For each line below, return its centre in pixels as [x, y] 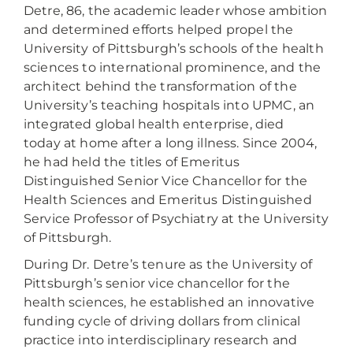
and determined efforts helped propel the [159, 30]
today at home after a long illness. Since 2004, [171, 143]
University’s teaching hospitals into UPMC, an [169, 105]
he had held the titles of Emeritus [132, 162]
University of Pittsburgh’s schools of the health [174, 48]
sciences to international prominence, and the [173, 67]
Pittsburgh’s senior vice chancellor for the [157, 283]
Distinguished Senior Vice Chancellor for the [166, 181]
